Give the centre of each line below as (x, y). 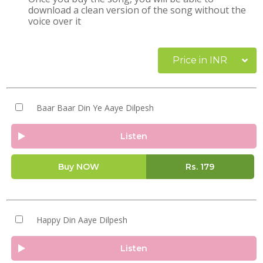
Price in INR (200, 60)
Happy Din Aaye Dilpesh (82, 220)
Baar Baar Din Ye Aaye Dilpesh (95, 108)
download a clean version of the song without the (137, 10)
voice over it (55, 21)
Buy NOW (78, 167)
